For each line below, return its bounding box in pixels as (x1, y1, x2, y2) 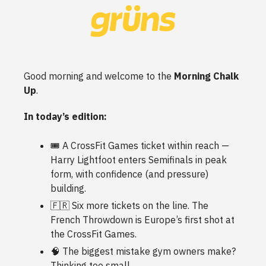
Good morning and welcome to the (24, 69, 174, 82)
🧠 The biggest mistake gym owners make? (50, 245, 236, 257)
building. (50, 182, 86, 194)
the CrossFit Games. (50, 227, 137, 240)
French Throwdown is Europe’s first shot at (50, 213, 235, 226)
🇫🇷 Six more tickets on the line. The (50, 199, 208, 211)
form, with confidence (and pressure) (50, 167, 208, 180)
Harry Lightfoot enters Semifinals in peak (50, 153, 227, 166)
